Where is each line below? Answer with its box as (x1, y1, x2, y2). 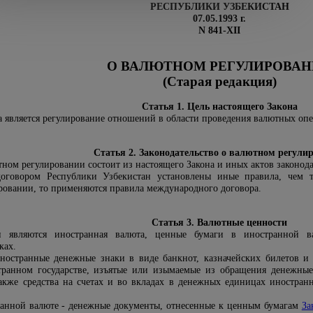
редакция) (211, 74, 277, 89)
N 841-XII (198, 25, 240, 36)
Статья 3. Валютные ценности (152, 217, 287, 228)
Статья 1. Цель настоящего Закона (141, 101, 298, 112)
